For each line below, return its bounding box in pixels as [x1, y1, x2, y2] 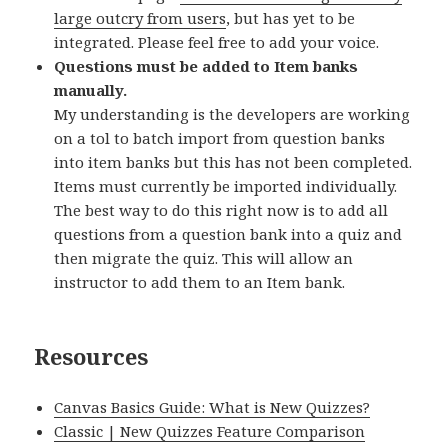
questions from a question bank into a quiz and [54, 224, 403, 245]
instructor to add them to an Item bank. [54, 272, 346, 293]
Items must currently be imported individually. [54, 176, 398, 197]
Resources [34, 341, 149, 372]
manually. [54, 80, 128, 101]
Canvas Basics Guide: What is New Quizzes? [54, 397, 371, 418]
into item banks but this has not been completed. [54, 152, 413, 173]
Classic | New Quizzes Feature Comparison [54, 421, 366, 442]
